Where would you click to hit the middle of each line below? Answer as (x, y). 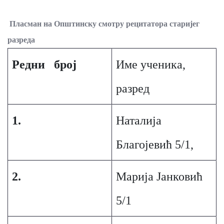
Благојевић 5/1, (154, 144)
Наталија (138, 120)
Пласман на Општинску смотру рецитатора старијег (104, 24)
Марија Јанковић (159, 176)
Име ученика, (150, 64)
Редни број (44, 64)
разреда (21, 40)
